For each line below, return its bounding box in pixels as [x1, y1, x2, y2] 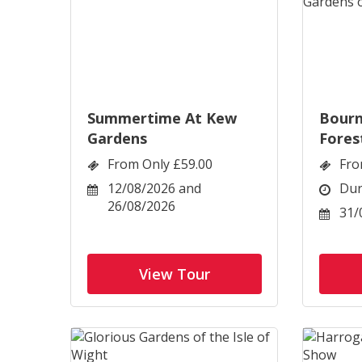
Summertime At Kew [87, 108, 237, 128]
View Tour [139, 264, 210, 284]
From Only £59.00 [107, 155, 213, 173]
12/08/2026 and [107, 179, 201, 197]
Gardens [87, 128, 147, 148]
